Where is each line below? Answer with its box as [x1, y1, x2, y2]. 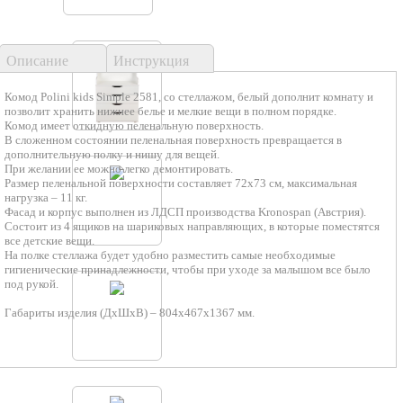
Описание [6, 52, 68, 68]
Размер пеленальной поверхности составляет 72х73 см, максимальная [4, 175, 357, 190]
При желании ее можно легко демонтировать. [4, 161, 233, 175]
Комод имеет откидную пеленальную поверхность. [4, 118, 264, 132]
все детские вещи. [4, 233, 94, 247]
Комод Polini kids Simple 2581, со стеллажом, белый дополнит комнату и [4, 89, 373, 103]
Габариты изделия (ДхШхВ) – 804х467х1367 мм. [4, 305, 255, 319]
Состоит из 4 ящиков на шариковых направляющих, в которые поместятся [4, 219, 380, 233]
